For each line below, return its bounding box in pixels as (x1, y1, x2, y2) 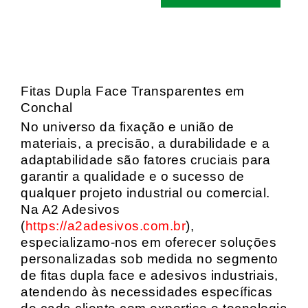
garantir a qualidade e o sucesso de (21, 169, 245, 184)
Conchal (21, 100, 73, 115)
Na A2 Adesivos (21, 202, 120, 217)
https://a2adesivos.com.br (25, 219, 186, 233)
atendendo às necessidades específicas (21, 285, 273, 299)
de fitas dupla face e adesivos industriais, (21, 268, 278, 283)
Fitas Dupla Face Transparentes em (21, 84, 245, 98)
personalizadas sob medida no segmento (21, 252, 278, 266)
